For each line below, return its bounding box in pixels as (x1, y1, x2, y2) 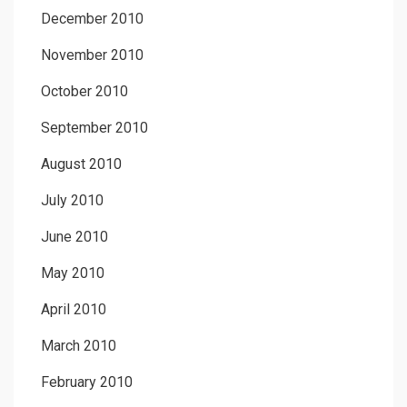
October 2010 (41, 82, 128, 100)
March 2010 (41, 336, 116, 354)
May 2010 (41, 263, 104, 282)
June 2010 (41, 227, 108, 245)
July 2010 (41, 191, 104, 209)
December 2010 (41, 9, 144, 27)
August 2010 (41, 154, 122, 173)
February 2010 (41, 372, 133, 391)
